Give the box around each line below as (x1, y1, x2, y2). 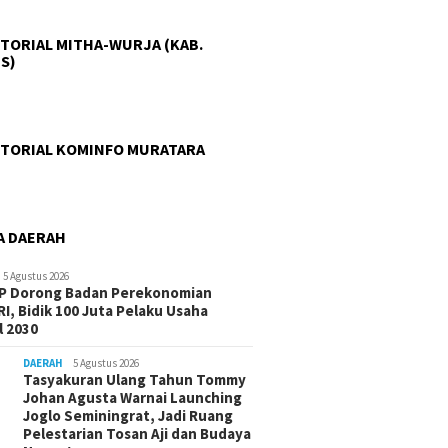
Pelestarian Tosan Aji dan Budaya (23, 424, 252, 444)
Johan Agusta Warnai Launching (23, 388, 243, 408)
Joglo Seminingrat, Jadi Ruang (23, 406, 234, 426)
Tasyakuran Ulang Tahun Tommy (23, 370, 247, 390)
